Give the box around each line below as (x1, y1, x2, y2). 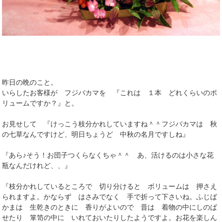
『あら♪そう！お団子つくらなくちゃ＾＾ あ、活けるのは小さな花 (2, 151, 214, 159)
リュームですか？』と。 (2, 99, 79, 107)
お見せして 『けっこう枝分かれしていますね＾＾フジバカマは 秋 (2, 119, 218, 128)
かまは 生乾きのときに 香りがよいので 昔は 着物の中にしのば (2, 203, 218, 211)
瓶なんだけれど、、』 (2, 161, 72, 169)
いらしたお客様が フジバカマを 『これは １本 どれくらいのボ (2, 88, 218, 97)
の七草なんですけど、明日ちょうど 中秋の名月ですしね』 (2, 130, 190, 138)
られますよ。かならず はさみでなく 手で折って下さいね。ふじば (2, 192, 218, 201)
